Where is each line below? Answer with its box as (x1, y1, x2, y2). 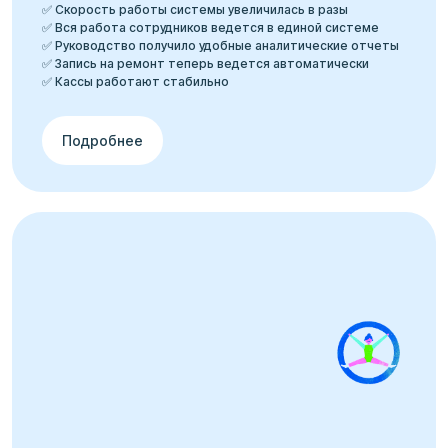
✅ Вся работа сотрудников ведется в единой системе (42, 20, 379, 36)
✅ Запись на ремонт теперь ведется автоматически (42, 56, 369, 72)
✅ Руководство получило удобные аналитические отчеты (42, 38, 399, 54)
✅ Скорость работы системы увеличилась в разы (42, 2, 348, 18)
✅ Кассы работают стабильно (42, 74, 229, 90)
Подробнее (62, 132, 143, 150)
